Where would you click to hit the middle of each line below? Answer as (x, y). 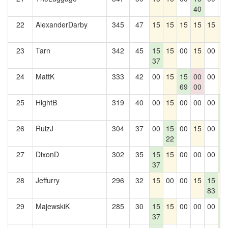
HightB (46, 102)
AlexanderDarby (62, 24)
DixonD (47, 154)
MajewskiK (53, 206)
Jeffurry (48, 180)
